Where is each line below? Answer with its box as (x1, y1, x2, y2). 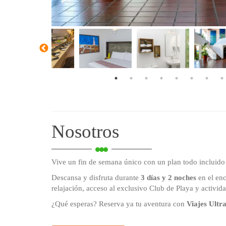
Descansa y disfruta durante (51, 173, 141, 182)
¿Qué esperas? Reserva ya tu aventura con (51, 199, 187, 208)
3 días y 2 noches (141, 173, 196, 182)
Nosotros (51, 121, 119, 142)
